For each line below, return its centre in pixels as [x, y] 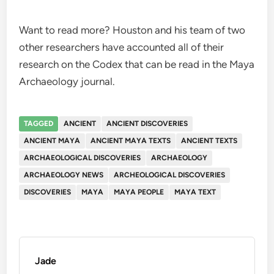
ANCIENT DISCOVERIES [147, 124]
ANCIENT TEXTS [209, 141]
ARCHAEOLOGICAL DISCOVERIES [83, 158]
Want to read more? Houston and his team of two [132, 30]
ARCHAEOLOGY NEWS [64, 175]
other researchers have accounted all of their [122, 47]
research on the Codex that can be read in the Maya [137, 65]
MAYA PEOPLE [139, 192]
